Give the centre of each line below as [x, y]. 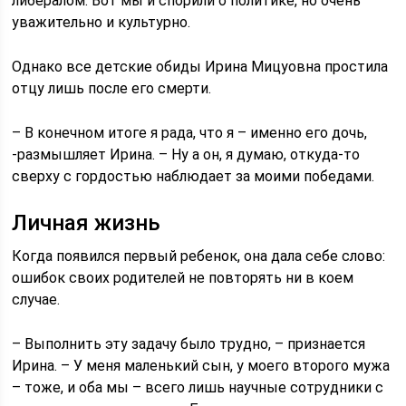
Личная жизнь [87, 223]
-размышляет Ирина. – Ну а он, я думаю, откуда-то [186, 155]
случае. [36, 300]
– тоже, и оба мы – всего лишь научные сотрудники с [198, 387]
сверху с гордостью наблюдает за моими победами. [193, 176]
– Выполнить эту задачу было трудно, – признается [189, 344]
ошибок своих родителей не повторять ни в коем [183, 278]
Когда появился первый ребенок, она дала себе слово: [199, 256]
